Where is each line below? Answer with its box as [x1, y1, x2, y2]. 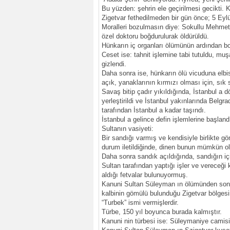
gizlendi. [102, 61, 126, 68]
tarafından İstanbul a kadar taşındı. [102, 107, 206, 114]
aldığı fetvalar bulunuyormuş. [102, 171, 188, 179]
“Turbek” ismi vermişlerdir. [102, 199, 179, 206]
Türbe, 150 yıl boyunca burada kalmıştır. [102, 208, 222, 216]
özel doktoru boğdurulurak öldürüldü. [102, 33, 209, 40]
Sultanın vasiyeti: [102, 125, 154, 132]
